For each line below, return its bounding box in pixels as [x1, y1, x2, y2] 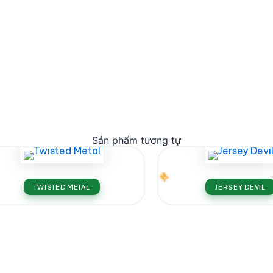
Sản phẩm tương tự [92, 134, 181, 146]
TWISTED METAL [34, 182, 90, 191]
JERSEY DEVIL [215, 182, 266, 191]
